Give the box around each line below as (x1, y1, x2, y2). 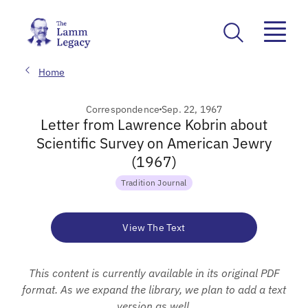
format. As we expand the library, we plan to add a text (22, 282, 286, 296)
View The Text (122, 221, 186, 234)
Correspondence (85, 102, 160, 115)
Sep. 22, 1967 (162, 102, 223, 115)
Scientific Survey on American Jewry (36, 133, 272, 153)
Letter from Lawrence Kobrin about (41, 114, 267, 134)
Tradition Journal (121, 177, 187, 188)
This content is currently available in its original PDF (28, 265, 280, 280)
